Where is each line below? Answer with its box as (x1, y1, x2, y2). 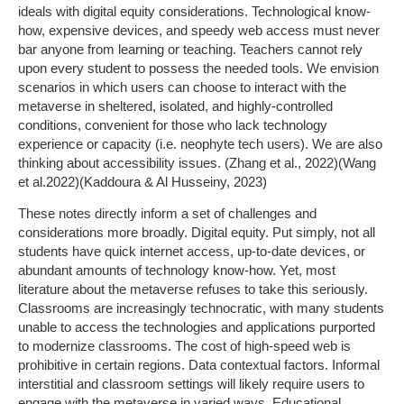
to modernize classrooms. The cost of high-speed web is (18, 338, 351, 354)
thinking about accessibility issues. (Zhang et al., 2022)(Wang (18, 154, 376, 170)
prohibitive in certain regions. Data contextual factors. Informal (18, 357, 380, 373)
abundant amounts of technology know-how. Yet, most (18, 262, 335, 279)
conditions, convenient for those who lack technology (18, 116, 327, 133)
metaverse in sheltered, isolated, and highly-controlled (18, 97, 333, 114)
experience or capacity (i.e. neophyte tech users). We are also (18, 135, 382, 151)
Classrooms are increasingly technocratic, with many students (18, 300, 384, 317)
